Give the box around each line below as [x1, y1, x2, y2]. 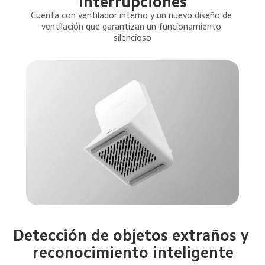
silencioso [114, 33, 152, 42]
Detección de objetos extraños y [13, 228, 254, 244]
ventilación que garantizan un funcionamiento [41, 21, 224, 31]
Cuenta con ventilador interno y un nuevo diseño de [31, 10, 235, 20]
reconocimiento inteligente [33, 245, 234, 261]
